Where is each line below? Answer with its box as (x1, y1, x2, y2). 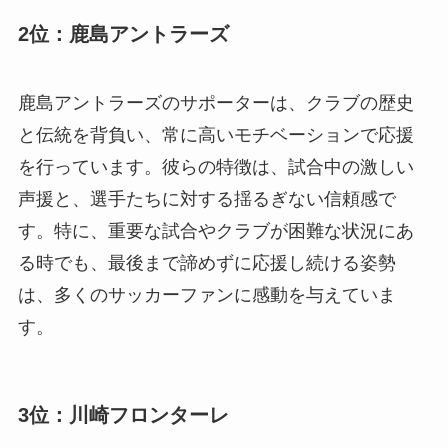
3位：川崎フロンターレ (17, 404, 229, 427)
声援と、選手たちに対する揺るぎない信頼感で (17, 189, 396, 210)
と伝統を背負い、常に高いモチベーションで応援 (17, 125, 414, 146)
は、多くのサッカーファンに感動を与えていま (17, 285, 396, 306)
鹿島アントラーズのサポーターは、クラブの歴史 (17, 93, 414, 114)
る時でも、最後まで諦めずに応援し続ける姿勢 (17, 253, 396, 274)
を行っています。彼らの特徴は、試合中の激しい (17, 157, 414, 178)
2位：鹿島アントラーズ (17, 22, 229, 45)
